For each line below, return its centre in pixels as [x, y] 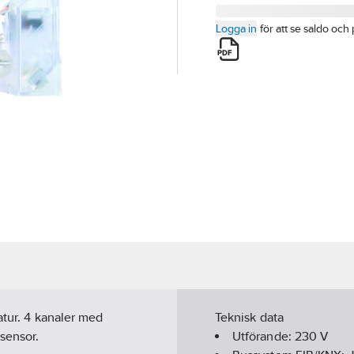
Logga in [236, 28]
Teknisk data [249, 318]
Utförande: [264, 337]
